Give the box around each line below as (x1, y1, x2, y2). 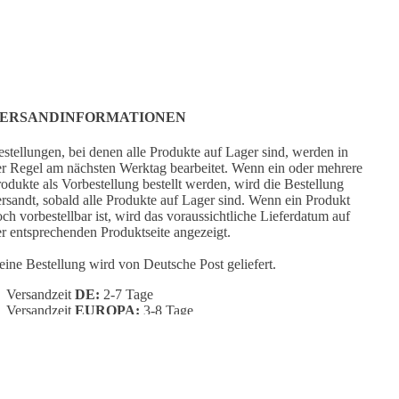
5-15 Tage (249, 319, 311, 335)
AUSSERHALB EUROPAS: (74, 319, 250, 335)
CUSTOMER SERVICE (95, 349, 247, 365)
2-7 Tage (99, 287, 153, 303)
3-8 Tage (139, 303, 193, 319)
